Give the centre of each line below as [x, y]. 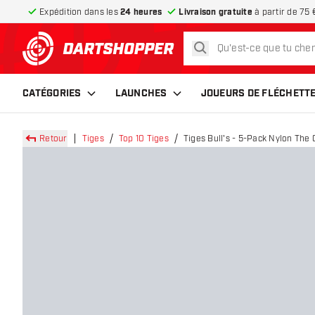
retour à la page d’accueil [166, 56]
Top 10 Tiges [143, 139]
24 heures [141, 12]
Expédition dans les [80, 12]
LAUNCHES [141, 93]
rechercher [225, 47]
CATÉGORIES [52, 93]
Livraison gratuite [216, 12]
